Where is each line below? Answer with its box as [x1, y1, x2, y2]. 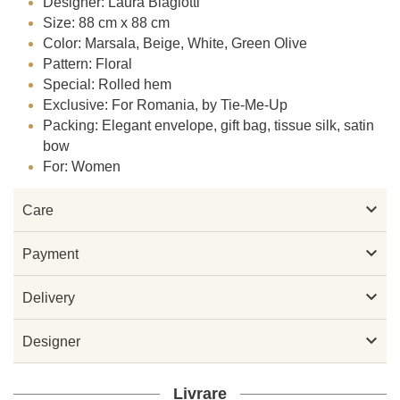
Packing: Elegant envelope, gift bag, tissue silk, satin [43, 118, 375, 134]
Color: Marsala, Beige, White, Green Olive [43, 36, 308, 52]
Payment [22, 246, 79, 262]
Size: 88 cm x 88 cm [43, 15, 171, 31]
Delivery [22, 289, 75, 305]
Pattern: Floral [43, 56, 133, 72]
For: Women [43, 159, 121, 175]
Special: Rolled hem [43, 77, 172, 93]
